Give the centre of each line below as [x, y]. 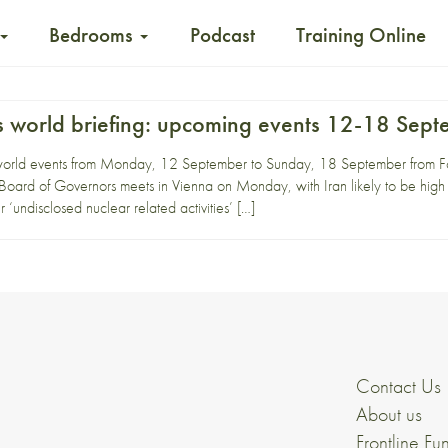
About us [389, 414]
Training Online [361, 34]
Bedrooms [94, 34]
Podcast [222, 34]
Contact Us [398, 386]
